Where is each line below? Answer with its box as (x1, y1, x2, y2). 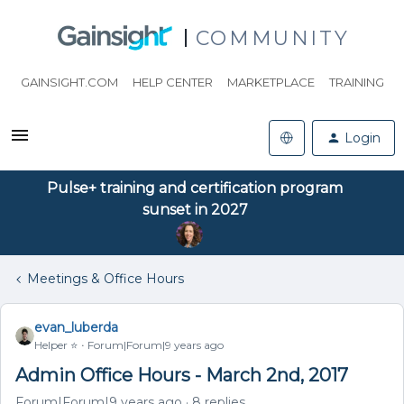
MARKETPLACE (226, 75, 315, 89)
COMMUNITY (195, 25, 350, 50)
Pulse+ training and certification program (47, 179, 343, 197)
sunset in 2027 (142, 201, 248, 218)
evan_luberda (34, 319, 118, 335)
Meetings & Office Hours (27, 271, 184, 287)
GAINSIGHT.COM (20, 75, 118, 89)
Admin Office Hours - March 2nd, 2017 (15, 364, 348, 386)
